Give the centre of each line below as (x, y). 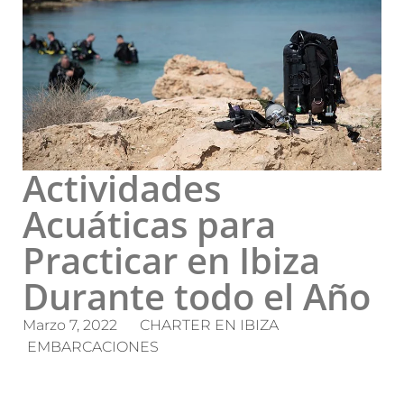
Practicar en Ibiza (171, 261)
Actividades (122, 188)
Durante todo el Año (197, 297)
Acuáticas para (149, 225)
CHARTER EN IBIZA (209, 326)
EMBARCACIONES (93, 347)
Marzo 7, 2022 (70, 326)
